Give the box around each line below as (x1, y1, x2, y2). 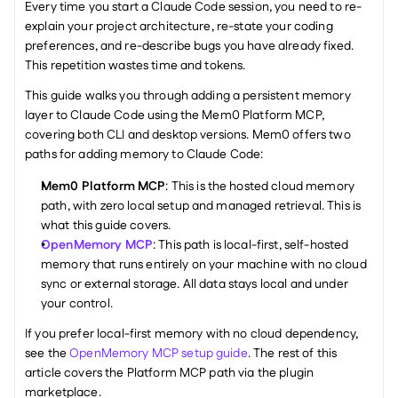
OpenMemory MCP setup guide (69, 345, 248, 362)
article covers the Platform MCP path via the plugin (25, 364, 314, 382)
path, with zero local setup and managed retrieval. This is (41, 197, 362, 215)
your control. (41, 295, 113, 313)
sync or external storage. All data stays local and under (41, 275, 348, 293)
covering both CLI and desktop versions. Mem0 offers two (25, 126, 351, 144)
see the (25, 345, 70, 362)
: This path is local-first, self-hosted (152, 236, 349, 254)
